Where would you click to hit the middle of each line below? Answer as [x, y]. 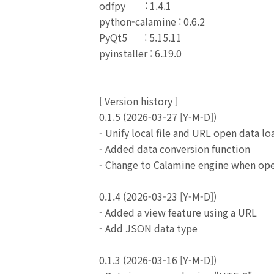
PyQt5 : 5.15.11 [140, 37]
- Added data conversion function [175, 149]
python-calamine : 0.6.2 [152, 21]
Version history [139, 101]
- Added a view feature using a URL [178, 212]
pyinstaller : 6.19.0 [140, 53]
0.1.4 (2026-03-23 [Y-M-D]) [158, 196]
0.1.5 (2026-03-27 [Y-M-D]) [158, 117]
